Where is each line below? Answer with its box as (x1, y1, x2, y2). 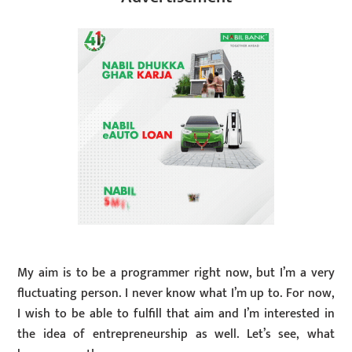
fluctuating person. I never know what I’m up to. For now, (17, 282, 335, 304)
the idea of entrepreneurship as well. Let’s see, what (17, 323, 335, 345)
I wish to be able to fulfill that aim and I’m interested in (17, 302, 335, 324)
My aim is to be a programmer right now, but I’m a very (17, 262, 335, 284)
